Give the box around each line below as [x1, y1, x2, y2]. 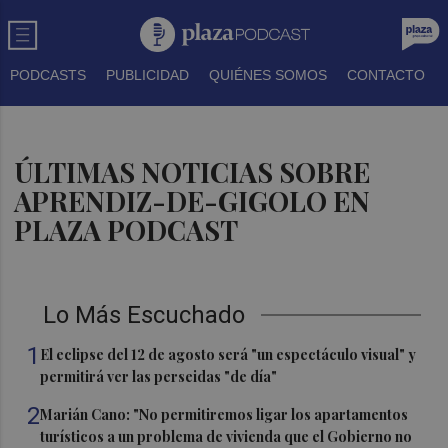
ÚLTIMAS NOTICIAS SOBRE [14, 154, 371, 190]
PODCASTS [10, 67, 86, 83]
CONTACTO [347, 67, 425, 83]
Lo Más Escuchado [43, 301, 246, 329]
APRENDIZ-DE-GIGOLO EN [14, 183, 371, 219]
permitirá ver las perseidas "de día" [40, 367, 278, 386]
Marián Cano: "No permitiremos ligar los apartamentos [40, 405, 409, 424]
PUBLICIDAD [106, 67, 189, 83]
